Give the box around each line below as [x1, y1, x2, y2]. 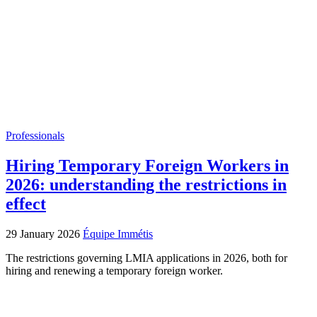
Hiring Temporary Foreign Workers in [6, 156, 289, 175]
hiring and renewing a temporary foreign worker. [6, 265, 223, 277]
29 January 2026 [6, 228, 83, 241]
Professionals [6, 129, 64, 142]
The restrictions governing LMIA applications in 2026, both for [6, 252, 287, 265]
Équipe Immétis [83, 228, 153, 241]
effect [6, 195, 46, 214]
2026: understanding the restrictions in [6, 175, 287, 195]
